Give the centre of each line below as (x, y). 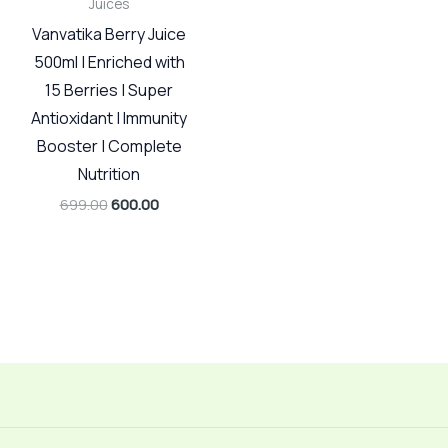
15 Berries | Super (109, 90)
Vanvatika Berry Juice (109, 34)
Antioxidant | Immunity (109, 118)
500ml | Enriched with (109, 62)
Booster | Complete (109, 146)
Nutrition (109, 174)
